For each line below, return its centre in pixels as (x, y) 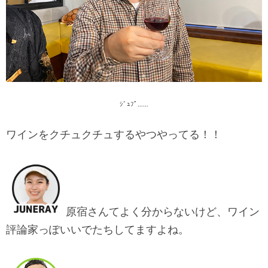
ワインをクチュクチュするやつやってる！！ (114, 134)
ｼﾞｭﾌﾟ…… (134, 104)
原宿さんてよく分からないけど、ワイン (163, 211)
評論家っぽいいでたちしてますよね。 (98, 229)
